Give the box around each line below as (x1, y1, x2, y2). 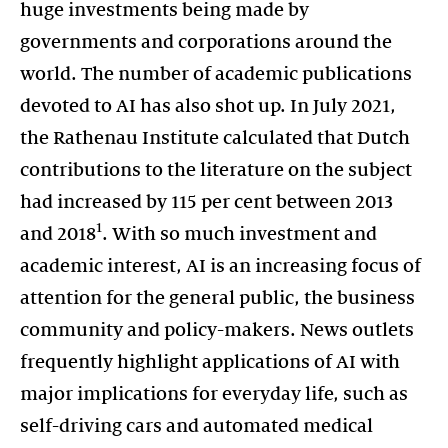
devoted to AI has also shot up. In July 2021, (20, 95, 396, 116)
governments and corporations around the (20, 31, 392, 52)
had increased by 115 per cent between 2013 (20, 191, 393, 212)
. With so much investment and (102, 223, 377, 244)
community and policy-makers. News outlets (20, 319, 414, 340)
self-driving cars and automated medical (20, 415, 373, 436)
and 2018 (20, 223, 96, 244)
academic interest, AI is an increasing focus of (20, 255, 421, 276)
